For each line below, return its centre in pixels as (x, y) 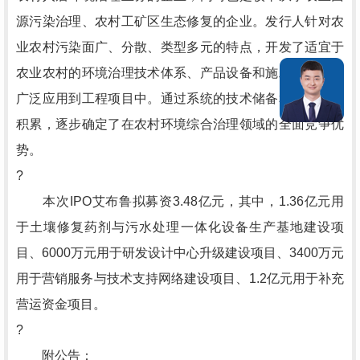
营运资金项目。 (61, 304)
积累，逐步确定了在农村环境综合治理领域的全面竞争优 (180, 124)
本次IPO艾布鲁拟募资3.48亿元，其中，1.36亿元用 (180, 201)
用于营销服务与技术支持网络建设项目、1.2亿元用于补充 (180, 278)
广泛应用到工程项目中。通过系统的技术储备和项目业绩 (180, 98)
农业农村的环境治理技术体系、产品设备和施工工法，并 (180, 73)
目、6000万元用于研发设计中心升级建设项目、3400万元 (180, 253)
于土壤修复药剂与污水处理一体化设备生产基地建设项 (180, 227)
